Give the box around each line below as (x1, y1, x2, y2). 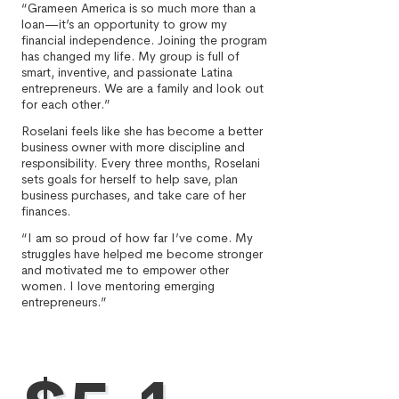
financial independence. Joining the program (21, 32, 267, 48)
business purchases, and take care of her (21, 187, 246, 203)
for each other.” (21, 96, 110, 112)
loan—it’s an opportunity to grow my (21, 16, 227, 32)
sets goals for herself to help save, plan (21, 171, 238, 187)
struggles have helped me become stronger (21, 246, 263, 262)
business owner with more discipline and (21, 139, 245, 155)
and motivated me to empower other (21, 262, 229, 278)
